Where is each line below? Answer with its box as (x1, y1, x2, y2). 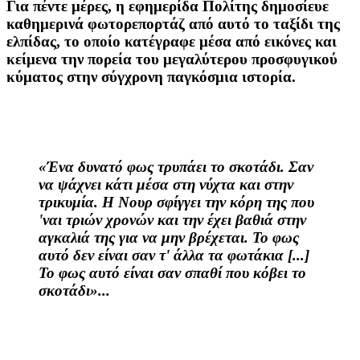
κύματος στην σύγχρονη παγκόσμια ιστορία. (6, 68, 296, 86)
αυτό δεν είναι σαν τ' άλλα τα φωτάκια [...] (39, 246, 309, 264)
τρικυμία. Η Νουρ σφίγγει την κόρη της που (39, 193, 314, 211)
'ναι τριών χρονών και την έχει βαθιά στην (39, 211, 306, 228)
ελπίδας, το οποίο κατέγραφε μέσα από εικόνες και (6, 33, 337, 51)
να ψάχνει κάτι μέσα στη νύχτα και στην (39, 175, 293, 193)
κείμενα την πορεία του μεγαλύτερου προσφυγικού (6, 51, 337, 68)
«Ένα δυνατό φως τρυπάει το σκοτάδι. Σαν (39, 157, 313, 175)
